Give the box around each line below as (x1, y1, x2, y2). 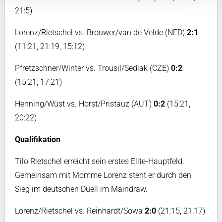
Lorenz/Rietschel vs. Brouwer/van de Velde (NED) (15, 28, 187, 37)
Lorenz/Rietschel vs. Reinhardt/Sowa (15, 206, 145, 216)
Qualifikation (15, 135, 60, 144)
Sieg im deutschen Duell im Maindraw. (15, 184, 148, 194)
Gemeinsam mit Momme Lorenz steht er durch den (15, 170, 191, 180)
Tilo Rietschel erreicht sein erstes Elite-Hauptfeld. (15, 157, 184, 166)
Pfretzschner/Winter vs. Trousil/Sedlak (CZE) (15, 63, 169, 73)
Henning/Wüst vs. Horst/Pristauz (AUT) (15, 99, 154, 109)
